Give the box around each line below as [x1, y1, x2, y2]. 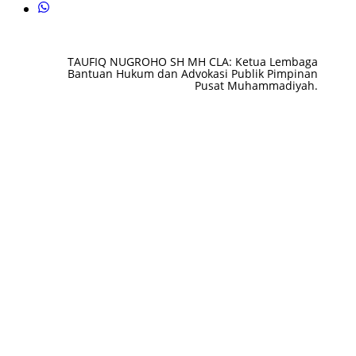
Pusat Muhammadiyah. [195, 77, 318, 93]
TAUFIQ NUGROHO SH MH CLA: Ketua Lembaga [68, 53, 318, 69]
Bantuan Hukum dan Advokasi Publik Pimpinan [68, 65, 318, 81]
